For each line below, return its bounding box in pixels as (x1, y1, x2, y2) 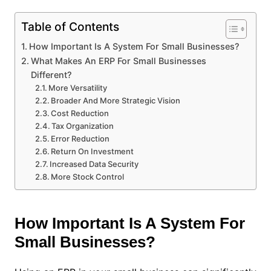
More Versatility (48, 82, 108, 93)
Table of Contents (21, 19, 119, 34)
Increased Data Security (50, 158, 139, 169)
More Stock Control (51, 171, 125, 181)
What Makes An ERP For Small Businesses (30, 55, 206, 66)
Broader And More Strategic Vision (51, 95, 181, 105)
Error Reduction (51, 133, 110, 143)
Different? (30, 69, 72, 80)
